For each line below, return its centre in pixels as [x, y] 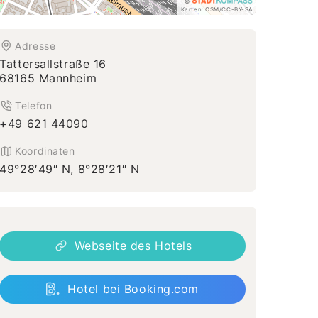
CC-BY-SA [237, 9]
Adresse [35, 45]
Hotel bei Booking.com [133, 289]
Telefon [34, 105]
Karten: [193, 9]
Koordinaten [45, 150]
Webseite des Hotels [133, 245]
